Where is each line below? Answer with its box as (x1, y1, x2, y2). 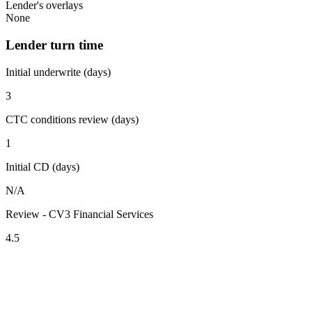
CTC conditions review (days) (6, 113, 139, 125)
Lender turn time (6, 38, 103, 53)
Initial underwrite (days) (6, 65, 111, 78)
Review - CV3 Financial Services (6, 208, 153, 220)
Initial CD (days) (6, 160, 79, 173)
